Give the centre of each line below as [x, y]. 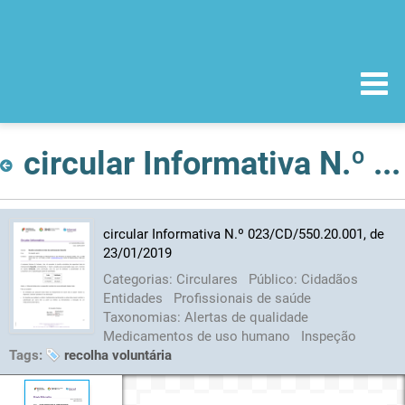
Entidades [134, 298]
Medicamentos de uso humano [198, 336]
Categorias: [139, 279]
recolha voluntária [118, 355]
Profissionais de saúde [242, 298]
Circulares [208, 279]
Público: [274, 279]
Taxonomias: [143, 317]
